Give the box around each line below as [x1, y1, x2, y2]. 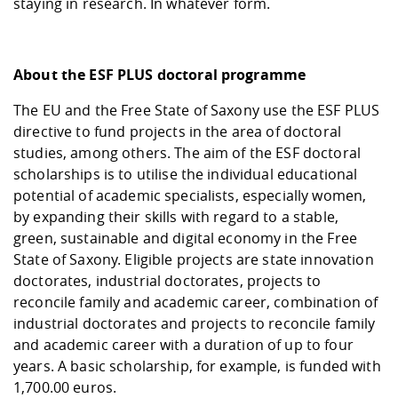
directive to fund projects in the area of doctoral [13, 122, 342, 142]
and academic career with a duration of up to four [13, 335, 354, 355]
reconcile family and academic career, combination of [13, 292, 378, 313]
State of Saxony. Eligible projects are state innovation [13, 250, 374, 270]
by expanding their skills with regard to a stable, [13, 207, 339, 227]
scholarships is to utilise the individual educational [13, 164, 358, 185]
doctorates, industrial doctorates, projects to [13, 271, 322, 291]
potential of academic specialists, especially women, [13, 186, 367, 206]
